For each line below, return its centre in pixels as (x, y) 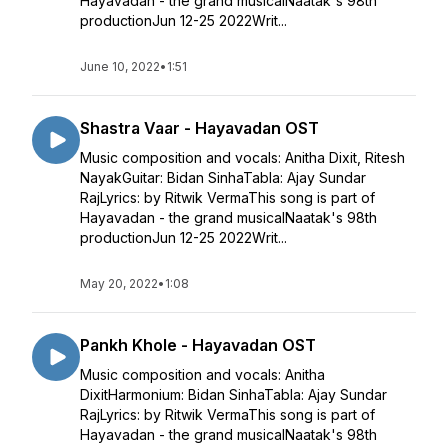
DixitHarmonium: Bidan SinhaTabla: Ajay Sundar (233, 394)
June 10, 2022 (120, 66)
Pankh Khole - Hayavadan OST (198, 345)
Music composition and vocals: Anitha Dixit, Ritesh (242, 157)
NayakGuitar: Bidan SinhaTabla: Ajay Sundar (223, 177)
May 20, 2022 (119, 283)
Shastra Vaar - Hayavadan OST (199, 128)
